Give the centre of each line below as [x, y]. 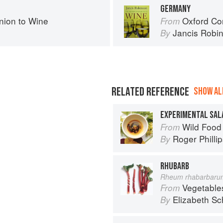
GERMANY [175, 9]
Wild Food [202, 127]
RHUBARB [175, 166]
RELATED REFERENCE [150, 92]
